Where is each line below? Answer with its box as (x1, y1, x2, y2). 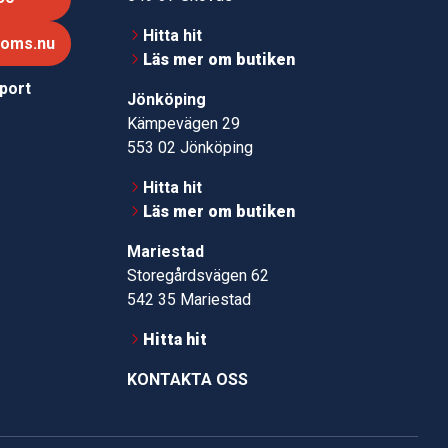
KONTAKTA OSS (126, 369, 248, 389)
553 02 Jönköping (126, 137, 253, 157)
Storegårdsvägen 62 (126, 265, 269, 285)
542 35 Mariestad (126, 289, 251, 309)
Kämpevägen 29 (126, 113, 240, 133)
